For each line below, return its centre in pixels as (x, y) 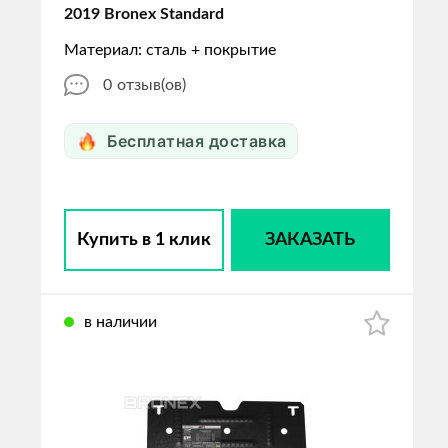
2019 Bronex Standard (144, 14)
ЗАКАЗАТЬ (310, 240)
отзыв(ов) (151, 85)
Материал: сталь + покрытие (170, 50)
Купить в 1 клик (143, 240)
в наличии (120, 322)
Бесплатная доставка (197, 141)
